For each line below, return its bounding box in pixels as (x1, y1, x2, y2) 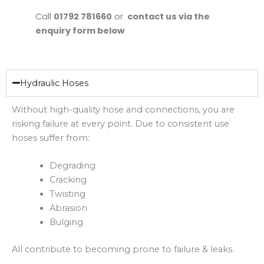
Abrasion (49, 202, 87, 213)
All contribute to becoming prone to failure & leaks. (12, 243, 236, 255)
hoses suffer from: (12, 132, 90, 143)
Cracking (49, 174, 87, 185)
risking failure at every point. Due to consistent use (12, 118, 229, 129)
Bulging (49, 216, 83, 227)
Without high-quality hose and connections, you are (12, 104, 235, 115)
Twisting (49, 188, 85, 199)
